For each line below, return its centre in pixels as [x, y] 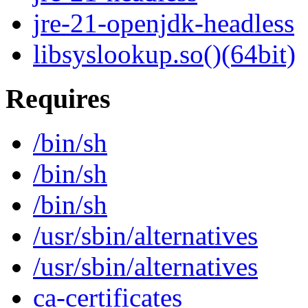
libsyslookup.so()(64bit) [164, 54]
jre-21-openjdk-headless [164, 23]
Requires [58, 98]
